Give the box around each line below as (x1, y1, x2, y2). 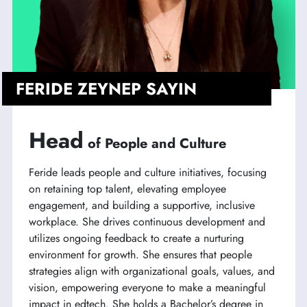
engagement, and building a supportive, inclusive (28, 197, 255, 214)
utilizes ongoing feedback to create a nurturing (28, 230, 244, 247)
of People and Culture (87, 134, 226, 154)
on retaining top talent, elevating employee (28, 181, 226, 197)
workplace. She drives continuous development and (28, 214, 265, 230)
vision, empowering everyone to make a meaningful (28, 280, 266, 296)
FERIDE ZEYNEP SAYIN (15, 77, 197, 101)
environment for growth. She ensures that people (28, 247, 252, 263)
